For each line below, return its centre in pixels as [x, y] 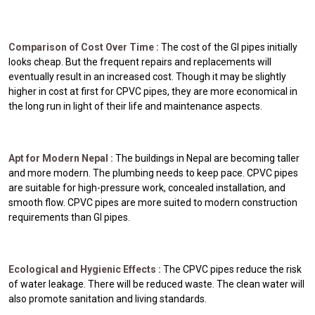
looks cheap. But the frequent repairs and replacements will [140, 62]
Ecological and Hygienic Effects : [86, 269]
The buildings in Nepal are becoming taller [207, 158]
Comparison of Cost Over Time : [85, 47]
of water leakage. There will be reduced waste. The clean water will [156, 284]
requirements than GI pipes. [69, 217]
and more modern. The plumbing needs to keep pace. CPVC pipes [153, 173]
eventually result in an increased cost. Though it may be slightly [147, 76]
